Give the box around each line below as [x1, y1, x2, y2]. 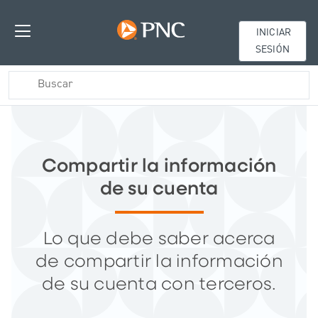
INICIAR [254, 26, 291, 40]
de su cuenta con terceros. [41, 275, 277, 293]
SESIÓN [256, 43, 290, 57]
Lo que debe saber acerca [43, 230, 275, 248]
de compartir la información [35, 253, 283, 270]
